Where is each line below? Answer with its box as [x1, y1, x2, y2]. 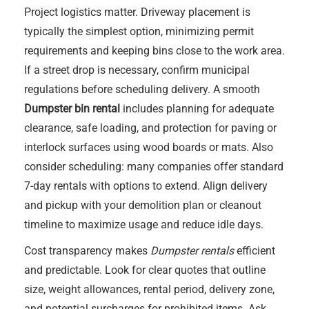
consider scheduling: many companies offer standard [24, 160, 283, 173]
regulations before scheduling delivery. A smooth [24, 83, 260, 96]
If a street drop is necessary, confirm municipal [24, 63, 250, 77]
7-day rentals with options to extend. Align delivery [24, 179, 268, 192]
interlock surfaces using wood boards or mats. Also [24, 141, 273, 154]
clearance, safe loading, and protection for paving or [24, 121, 277, 134]
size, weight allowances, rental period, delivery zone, [24, 283, 275, 296]
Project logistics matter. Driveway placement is [24, 6, 250, 19]
